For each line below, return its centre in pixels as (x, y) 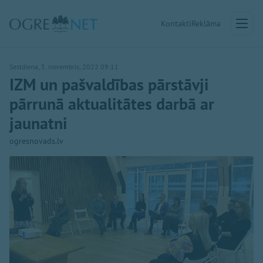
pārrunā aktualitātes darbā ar (112, 104)
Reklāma (206, 23)
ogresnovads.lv (36, 141)
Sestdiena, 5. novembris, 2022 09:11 (64, 67)
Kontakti (176, 23)
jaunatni (38, 123)
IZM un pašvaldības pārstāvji (109, 84)
